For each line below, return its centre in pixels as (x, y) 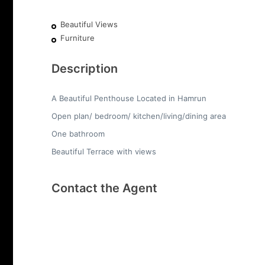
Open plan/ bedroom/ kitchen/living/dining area (139, 116)
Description (85, 69)
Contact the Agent (104, 188)
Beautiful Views (89, 25)
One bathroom (78, 134)
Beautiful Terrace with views (104, 152)
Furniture (77, 38)
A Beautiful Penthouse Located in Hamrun (129, 98)
